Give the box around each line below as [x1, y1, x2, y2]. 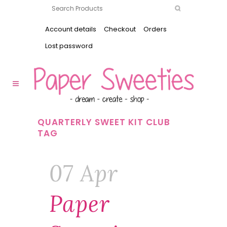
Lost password [45, 41, 93, 51]
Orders [143, 24, 167, 34]
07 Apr [49, 159, 118, 187]
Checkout [104, 24, 136, 34]
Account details [45, 24, 96, 34]
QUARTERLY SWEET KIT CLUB [37, 116, 170, 128]
